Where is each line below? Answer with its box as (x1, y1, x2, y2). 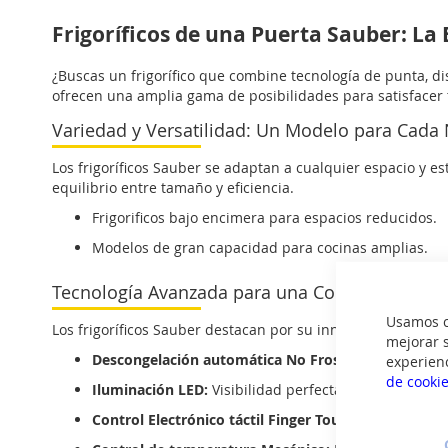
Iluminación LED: (92, 380, 208, 399)
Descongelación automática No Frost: (92, 350, 350, 369)
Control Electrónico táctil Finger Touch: (92, 410, 360, 429)
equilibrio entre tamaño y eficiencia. (52, 178, 294, 197)
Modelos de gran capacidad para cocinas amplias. (92, 238, 428, 257)
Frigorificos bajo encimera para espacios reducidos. (92, 208, 437, 227)
